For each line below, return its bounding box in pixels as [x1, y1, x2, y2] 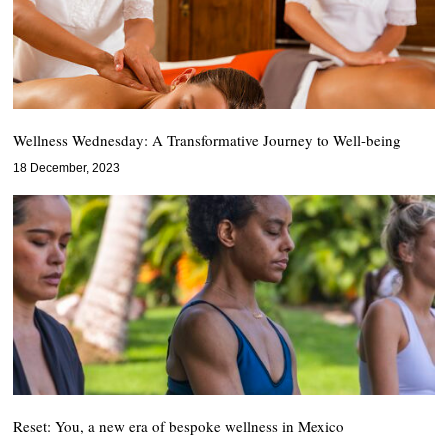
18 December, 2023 [13, 161, 121, 175]
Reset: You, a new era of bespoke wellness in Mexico [13, 416, 345, 436]
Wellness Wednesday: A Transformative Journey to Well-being [13, 130, 402, 150]
